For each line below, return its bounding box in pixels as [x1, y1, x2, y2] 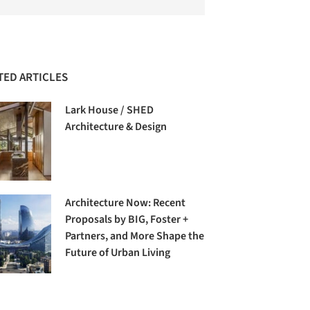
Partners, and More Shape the [65, 228, 205, 244]
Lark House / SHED [65, 102, 154, 118]
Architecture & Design [65, 119, 167, 135]
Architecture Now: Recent [65, 195, 186, 211]
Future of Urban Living [65, 245, 171, 261]
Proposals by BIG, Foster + [65, 212, 189, 228]
